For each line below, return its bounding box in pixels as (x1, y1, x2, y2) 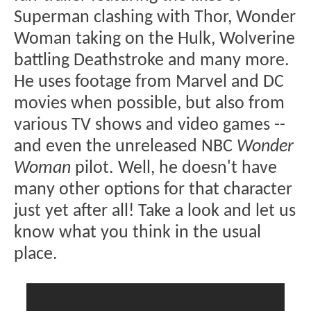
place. (14, 246, 58, 264)
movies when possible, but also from (14, 95, 285, 113)
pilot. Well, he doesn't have (71, 160, 277, 178)
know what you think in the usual (14, 224, 261, 242)
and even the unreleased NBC (14, 138, 237, 156)
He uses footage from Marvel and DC (14, 74, 284, 92)
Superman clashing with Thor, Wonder (14, 9, 296, 27)
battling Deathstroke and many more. (14, 52, 289, 70)
